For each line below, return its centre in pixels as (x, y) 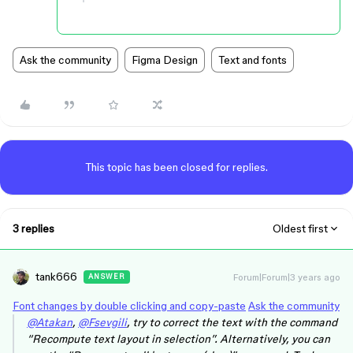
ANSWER (107, 277)
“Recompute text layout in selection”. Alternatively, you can (178, 339)
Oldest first (300, 229)
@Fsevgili (102, 322)
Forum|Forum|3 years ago (287, 277)
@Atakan (50, 322)
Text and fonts (253, 60)
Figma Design (165, 60)
